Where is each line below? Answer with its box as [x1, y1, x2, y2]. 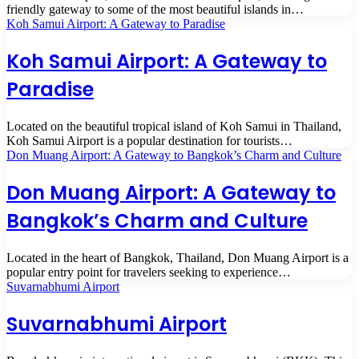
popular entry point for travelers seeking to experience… [6, 265, 291, 279]
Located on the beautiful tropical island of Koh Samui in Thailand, [6, 119, 341, 134]
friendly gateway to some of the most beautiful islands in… [6, 2, 304, 17]
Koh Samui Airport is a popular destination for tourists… [6, 134, 292, 148]
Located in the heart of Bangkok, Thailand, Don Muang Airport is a [6, 251, 349, 264]
